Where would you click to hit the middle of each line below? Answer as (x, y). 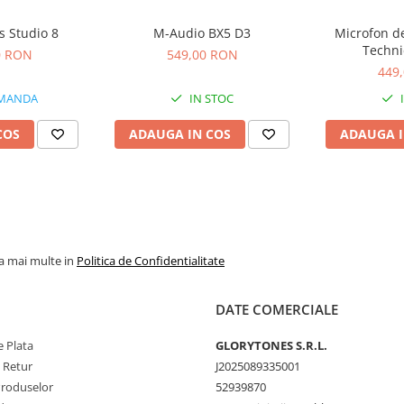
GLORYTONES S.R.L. (271, 345)
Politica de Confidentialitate (151, 260)
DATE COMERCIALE (277, 309)
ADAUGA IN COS (180, 133)
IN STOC (210, 98)
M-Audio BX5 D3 (202, 32)
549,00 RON (202, 54)
